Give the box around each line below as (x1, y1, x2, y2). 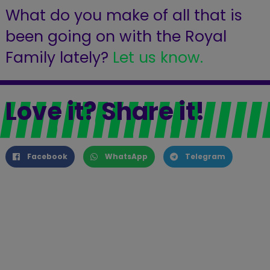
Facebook (27, 151, 67, 162)
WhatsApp (104, 151, 148, 162)
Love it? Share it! (5, 95, 205, 129)
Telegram (184, 151, 225, 162)
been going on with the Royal (5, 26, 227, 48)
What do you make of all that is (5, 5, 242, 27)
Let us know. (112, 47, 207, 69)
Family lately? (5, 47, 108, 69)
